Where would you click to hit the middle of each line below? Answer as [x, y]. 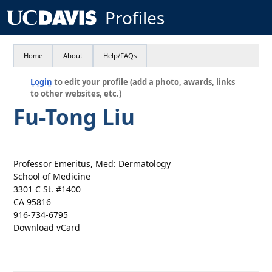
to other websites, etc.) [76, 93]
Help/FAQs [120, 56]
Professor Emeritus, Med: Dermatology [92, 164]
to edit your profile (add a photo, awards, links [144, 82]
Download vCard [47, 227]
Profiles [134, 18]
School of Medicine [52, 176]
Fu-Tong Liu [74, 117]
